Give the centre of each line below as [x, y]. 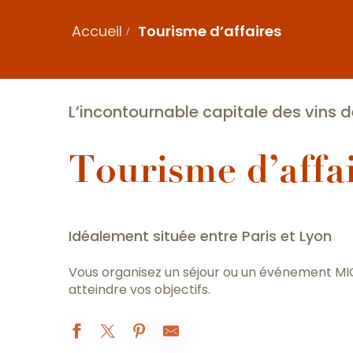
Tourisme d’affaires [210, 31]
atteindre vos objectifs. [139, 290]
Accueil [97, 31]
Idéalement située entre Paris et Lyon [200, 236]
